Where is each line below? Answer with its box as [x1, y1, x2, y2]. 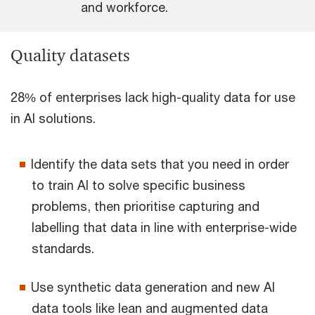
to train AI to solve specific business [32, 176, 245, 193]
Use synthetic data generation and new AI [31, 278, 275, 295]
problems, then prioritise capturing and [32, 198, 259, 214]
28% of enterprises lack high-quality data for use [11, 89, 295, 105]
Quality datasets [11, 44, 130, 66]
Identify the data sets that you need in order [31, 155, 289, 172]
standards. [32, 240, 94, 256]
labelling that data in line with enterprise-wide [32, 219, 297, 235]
